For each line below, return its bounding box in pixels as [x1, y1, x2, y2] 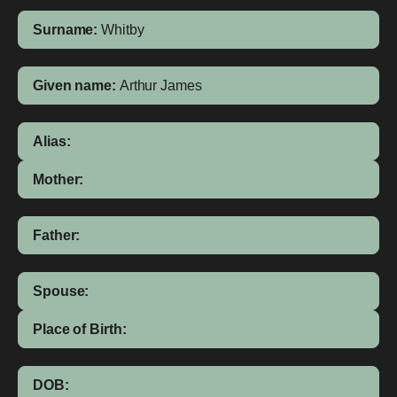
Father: [33, 228, 81, 243]
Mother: [33, 172, 84, 187]
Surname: [33, 22, 98, 37]
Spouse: [33, 284, 90, 299]
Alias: [33, 134, 71, 149]
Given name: [33, 78, 116, 93]
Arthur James [119, 78, 202, 93]
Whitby [101, 22, 144, 37]
